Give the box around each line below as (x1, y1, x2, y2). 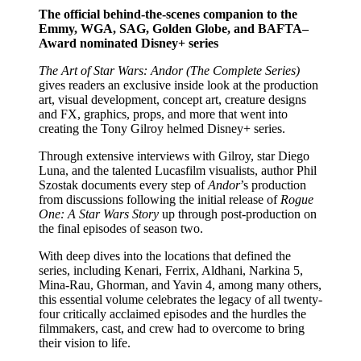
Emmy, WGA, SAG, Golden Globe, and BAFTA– (39, 21, 309, 35)
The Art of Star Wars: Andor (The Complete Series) (39, 63, 300, 77)
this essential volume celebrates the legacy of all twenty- (39, 292, 322, 306)
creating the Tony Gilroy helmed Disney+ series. (39, 121, 285, 135)
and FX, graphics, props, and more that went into (39, 106, 288, 121)
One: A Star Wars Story (39, 206, 159, 221)
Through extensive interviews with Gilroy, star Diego (39, 148, 309, 163)
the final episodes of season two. (39, 221, 203, 235)
